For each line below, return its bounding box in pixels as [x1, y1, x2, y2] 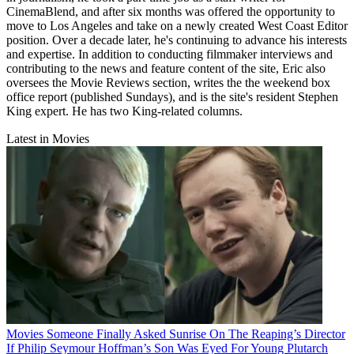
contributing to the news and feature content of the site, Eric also [6, 62, 326, 76]
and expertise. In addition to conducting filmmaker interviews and [6, 47, 333, 62]
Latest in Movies [6, 132, 89, 146]
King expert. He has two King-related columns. [6, 104, 243, 119]
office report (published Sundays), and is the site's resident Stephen [6, 90, 338, 104]
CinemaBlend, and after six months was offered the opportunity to [6, 5, 335, 19]
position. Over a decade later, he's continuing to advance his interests [6, 33, 347, 47]
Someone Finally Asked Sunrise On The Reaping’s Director [47, 327, 345, 341]
